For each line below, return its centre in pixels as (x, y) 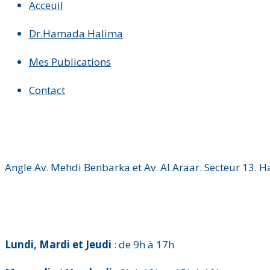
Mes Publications (70, 61)
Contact (47, 90)
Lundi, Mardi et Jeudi (59, 244)
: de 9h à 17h (144, 244)
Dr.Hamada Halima (76, 33)
